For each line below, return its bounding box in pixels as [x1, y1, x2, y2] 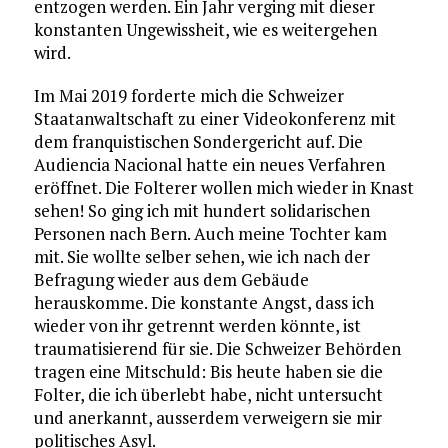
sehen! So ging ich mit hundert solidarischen [33, 199, 370, 223]
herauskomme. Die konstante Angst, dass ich [33, 291, 374, 315]
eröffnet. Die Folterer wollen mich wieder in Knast [33, 176, 414, 200]
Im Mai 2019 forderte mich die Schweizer [33, 84, 344, 108]
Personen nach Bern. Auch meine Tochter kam [33, 222, 387, 246]
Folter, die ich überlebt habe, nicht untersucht [33, 383, 383, 407]
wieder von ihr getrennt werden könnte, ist [33, 314, 361, 338]
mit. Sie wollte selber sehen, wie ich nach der [33, 245, 370, 269]
